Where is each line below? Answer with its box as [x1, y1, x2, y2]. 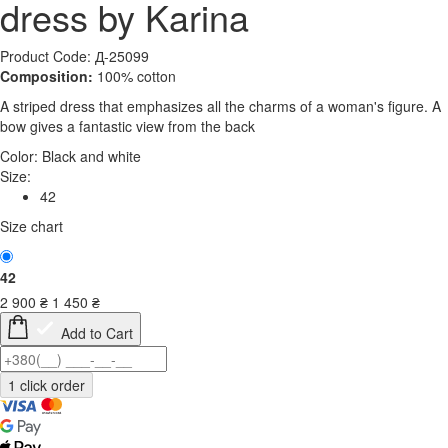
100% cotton [97, 66, 176, 87]
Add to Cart [61, 323, 133, 344]
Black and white [42, 146, 141, 167]
